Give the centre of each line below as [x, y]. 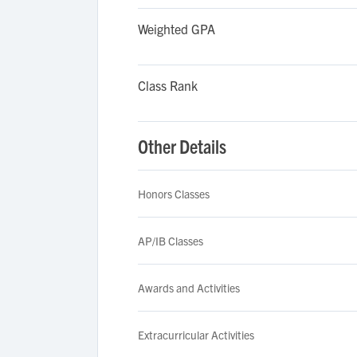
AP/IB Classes [171, 241]
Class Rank [168, 85]
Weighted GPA [177, 29]
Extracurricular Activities [196, 335]
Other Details [182, 146]
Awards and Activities [189, 288]
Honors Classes [174, 194]
